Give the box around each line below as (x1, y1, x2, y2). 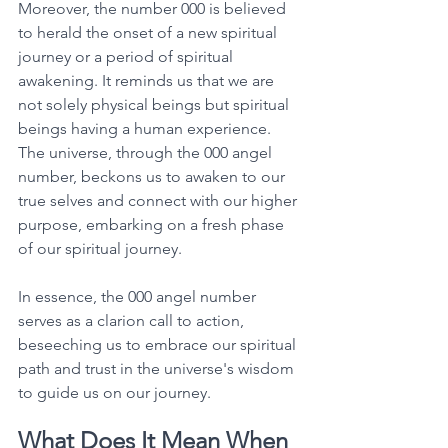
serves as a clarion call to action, (18, 310, 248, 330)
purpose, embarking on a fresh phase (18, 214, 288, 234)
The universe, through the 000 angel (18, 142, 276, 162)
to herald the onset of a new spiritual (18, 22, 281, 42)
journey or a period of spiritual (18, 46, 237, 66)
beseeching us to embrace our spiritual (18, 334, 300, 354)
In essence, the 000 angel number (18, 286, 260, 306)
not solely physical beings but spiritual (18, 94, 293, 114)
